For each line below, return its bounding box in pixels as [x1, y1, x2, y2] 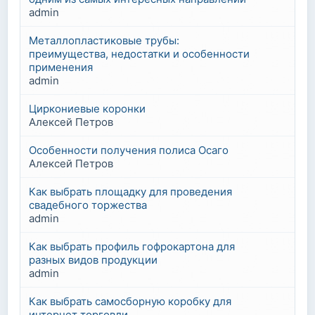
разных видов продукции [29, 253, 157, 266]
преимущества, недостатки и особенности [29, 47, 250, 60]
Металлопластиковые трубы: [29, 34, 179, 47]
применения [29, 60, 93, 74]
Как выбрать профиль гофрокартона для [29, 240, 235, 253]
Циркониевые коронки [29, 102, 146, 115]
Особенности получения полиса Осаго [29, 143, 229, 157]
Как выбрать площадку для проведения [29, 185, 232, 198]
